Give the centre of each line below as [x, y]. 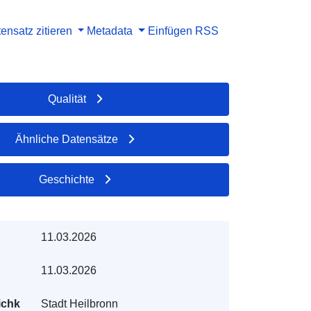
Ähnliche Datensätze [67, 139]
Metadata [110, 31]
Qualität [67, 99]
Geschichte [67, 179]
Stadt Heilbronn [79, 303]
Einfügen [170, 31]
